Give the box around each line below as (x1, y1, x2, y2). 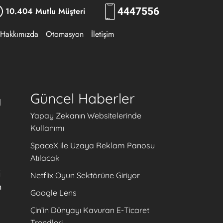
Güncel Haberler (30, 90, 135, 107)
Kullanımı (30, 123, 64, 133)
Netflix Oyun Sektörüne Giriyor (30, 170, 140, 180)
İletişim (91, 28, 114, 40)
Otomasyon (46, 28, 84, 40)
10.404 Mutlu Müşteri (5, 5, 85, 17)
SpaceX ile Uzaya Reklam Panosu (30, 140, 155, 150)
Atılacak (30, 153, 60, 163)
